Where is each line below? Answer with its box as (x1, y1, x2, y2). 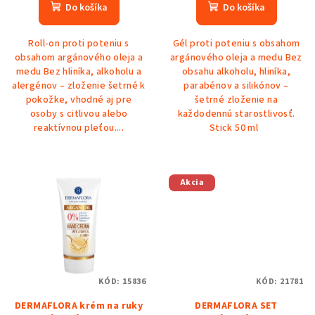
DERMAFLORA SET (195, 298, 278, 313)
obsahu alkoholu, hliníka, (182, 65, 290, 79)
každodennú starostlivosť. (177, 107, 295, 122)
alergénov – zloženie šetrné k (12, 79, 146, 94)
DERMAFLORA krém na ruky (14, 298, 143, 313)
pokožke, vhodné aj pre (25, 93, 132, 108)
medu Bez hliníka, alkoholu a (15, 65, 142, 79)
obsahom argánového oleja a (14, 51, 143, 65)
